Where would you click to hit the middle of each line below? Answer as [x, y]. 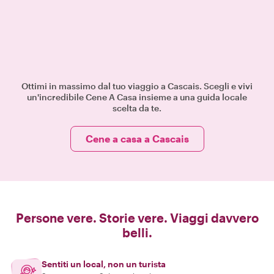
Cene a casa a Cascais [137, 139]
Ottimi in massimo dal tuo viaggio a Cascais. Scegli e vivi [137, 86]
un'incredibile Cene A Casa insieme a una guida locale [137, 97]
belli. [137, 232]
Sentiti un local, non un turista [104, 264]
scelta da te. [137, 108]
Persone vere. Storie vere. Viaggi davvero [137, 218]
